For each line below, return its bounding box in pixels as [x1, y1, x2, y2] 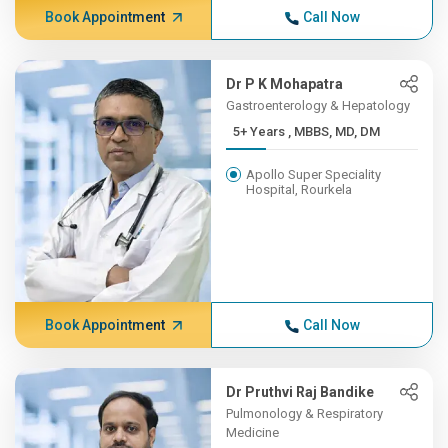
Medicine [226, 425, 280, 440]
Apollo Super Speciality [246, 167, 382, 182]
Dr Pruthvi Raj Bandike [226, 384, 375, 400]
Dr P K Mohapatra [226, 76, 344, 92]
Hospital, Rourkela [246, 182, 353, 197]
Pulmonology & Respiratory [226, 406, 384, 421]
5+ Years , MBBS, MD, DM [288, 124, 381, 139]
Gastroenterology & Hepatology [226, 98, 411, 113]
